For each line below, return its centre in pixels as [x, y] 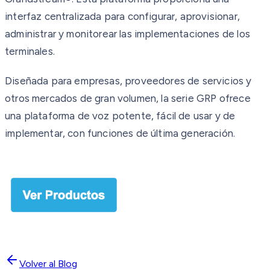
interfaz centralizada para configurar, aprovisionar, [122, 16]
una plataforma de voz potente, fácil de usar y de [120, 115]
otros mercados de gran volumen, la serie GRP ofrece [128, 98]
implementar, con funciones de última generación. [120, 133]
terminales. [30, 51]
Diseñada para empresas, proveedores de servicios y [128, 80]
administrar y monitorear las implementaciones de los [127, 33]
